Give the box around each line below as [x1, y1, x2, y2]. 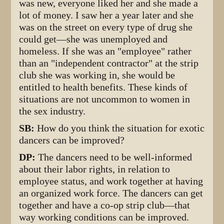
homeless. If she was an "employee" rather [19, 45, 192, 57]
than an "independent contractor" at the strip [19, 57, 199, 69]
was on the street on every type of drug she [19, 21, 193, 33]
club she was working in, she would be [19, 69, 175, 81]
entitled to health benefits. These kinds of [19, 81, 188, 93]
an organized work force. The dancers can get [19, 187, 203, 199]
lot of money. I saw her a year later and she [19, 9, 194, 21]
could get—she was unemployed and [19, 33, 168, 45]
